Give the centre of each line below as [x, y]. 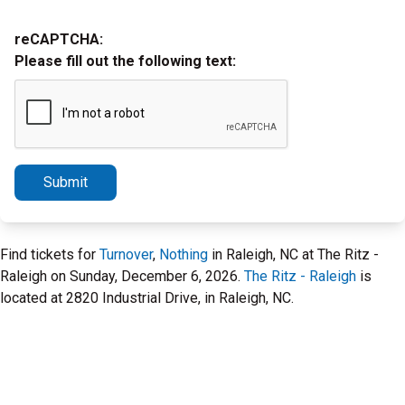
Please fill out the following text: [125, 61]
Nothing [184, 254]
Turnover [126, 254]
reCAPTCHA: [59, 39]
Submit [66, 182]
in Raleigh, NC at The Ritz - [293, 254]
